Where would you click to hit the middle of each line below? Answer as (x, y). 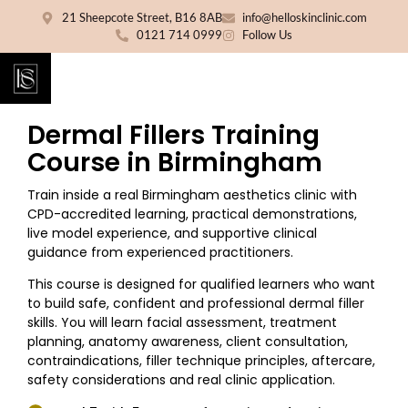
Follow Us (267, 35)
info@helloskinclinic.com (305, 17)
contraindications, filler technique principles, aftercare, (202, 361)
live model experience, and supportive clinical (173, 233)
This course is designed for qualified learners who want (202, 285)
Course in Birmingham (175, 163)
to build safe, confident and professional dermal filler (196, 304)
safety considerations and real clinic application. (182, 380)
